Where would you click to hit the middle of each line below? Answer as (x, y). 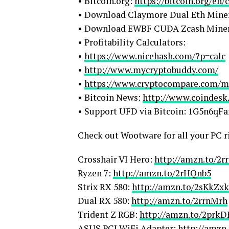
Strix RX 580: (105, 187)
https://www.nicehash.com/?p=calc (155, 56)
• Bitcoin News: (110, 98)
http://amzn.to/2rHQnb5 (162, 173)
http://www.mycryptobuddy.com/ (151, 70)
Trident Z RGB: (109, 215)
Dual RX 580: (105, 201)
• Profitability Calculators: (132, 42)
